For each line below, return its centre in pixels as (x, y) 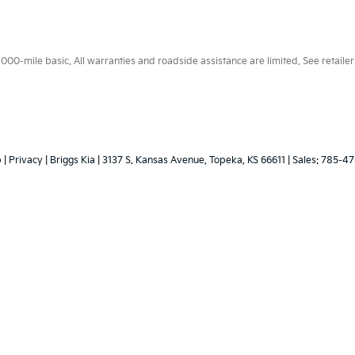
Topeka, (226, 160)
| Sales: (303, 160)
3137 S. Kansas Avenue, (153, 160)
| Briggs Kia (69, 160)
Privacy (26, 160)
